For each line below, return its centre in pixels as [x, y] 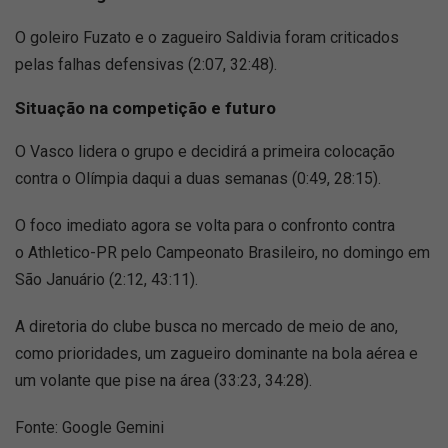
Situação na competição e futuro [145, 108]
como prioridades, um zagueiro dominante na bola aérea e [216, 354]
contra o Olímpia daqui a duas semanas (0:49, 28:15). [198, 179]
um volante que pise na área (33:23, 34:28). [163, 381]
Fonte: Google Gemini [89, 428]
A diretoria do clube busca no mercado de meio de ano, [206, 327]
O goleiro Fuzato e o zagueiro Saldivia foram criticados [207, 38]
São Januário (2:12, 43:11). [106, 280]
